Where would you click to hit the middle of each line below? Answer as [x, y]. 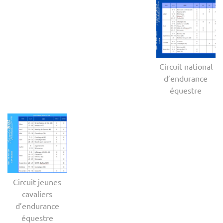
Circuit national [186, 66]
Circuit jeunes [37, 181]
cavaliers [37, 193]
